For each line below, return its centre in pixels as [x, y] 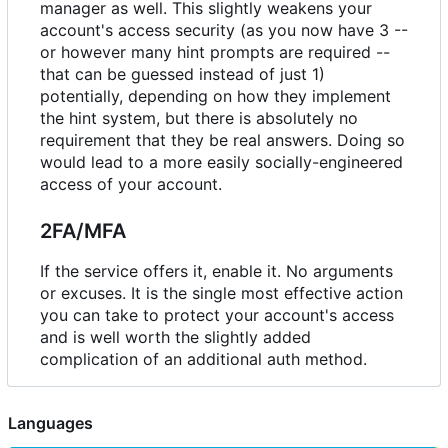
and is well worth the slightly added [175, 337]
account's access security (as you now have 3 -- [224, 30]
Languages [50, 423]
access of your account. [131, 184]
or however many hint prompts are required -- [215, 52]
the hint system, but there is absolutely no [199, 118]
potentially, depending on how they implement [215, 96]
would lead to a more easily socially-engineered [221, 162]
